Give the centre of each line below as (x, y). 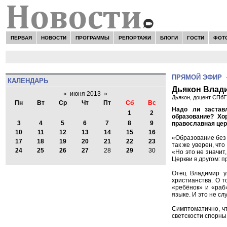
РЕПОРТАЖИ (135, 37)
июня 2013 (86, 94)
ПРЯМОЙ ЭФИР (197, 77)
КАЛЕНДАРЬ (28, 81)
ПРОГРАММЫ (92, 37)
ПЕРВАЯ (21, 37)
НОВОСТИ (53, 37)
